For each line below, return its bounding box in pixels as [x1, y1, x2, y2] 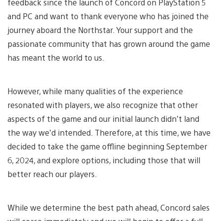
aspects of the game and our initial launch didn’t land [7, 113, 199, 124]
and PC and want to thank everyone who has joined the [7, 10, 209, 21]
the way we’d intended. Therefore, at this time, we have [7, 127, 211, 138]
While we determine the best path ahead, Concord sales [7, 202, 210, 213]
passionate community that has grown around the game [7, 38, 210, 49]
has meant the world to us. [7, 52, 105, 63]
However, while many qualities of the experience [7, 85, 183, 96]
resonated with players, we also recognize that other [7, 99, 198, 110]
